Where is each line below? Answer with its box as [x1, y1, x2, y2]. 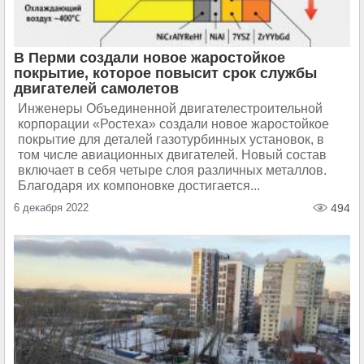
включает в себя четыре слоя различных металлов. [18, 163, 327, 177]
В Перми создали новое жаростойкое [14, 50, 285, 66]
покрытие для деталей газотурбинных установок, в [18, 132, 324, 146]
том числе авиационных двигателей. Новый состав [18, 148, 327, 162]
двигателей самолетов [14, 80, 179, 97]
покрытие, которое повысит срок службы [14, 65, 317, 81]
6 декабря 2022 [14, 201, 89, 214]
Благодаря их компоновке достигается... [18, 179, 260, 193]
